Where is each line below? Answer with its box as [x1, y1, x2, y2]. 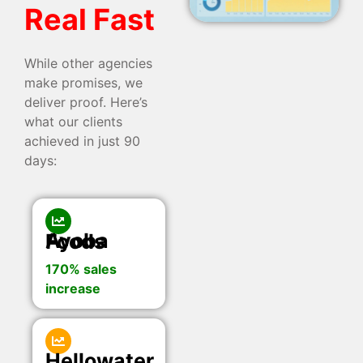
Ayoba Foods [45, 229, 105, 254]
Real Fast [24, 2, 155, 38]
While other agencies [24, 54, 152, 71]
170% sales [45, 261, 117, 278]
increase [45, 280, 100, 297]
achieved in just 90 [24, 132, 140, 149]
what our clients [24, 113, 122, 130]
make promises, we [24, 74, 143, 91]
